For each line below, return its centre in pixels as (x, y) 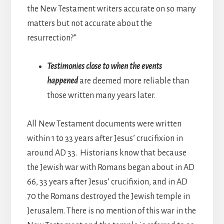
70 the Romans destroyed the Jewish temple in (108, 196)
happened (63, 81)
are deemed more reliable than (134, 81)
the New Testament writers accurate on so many (111, 9)
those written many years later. (101, 95)
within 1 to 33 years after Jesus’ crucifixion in (105, 138)
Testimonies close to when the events (104, 66)
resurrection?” (51, 38)
